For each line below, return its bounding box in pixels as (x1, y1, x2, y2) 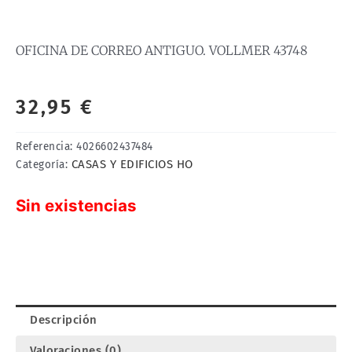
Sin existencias (16, 196, 137, 216)
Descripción (30, 312, 97, 327)
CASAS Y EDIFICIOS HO (71, 156, 193, 171)
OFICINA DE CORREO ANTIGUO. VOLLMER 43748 (16, 42, 307, 58)
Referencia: (16, 139, 76, 153)
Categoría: (16, 157, 71, 171)
